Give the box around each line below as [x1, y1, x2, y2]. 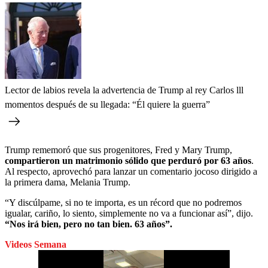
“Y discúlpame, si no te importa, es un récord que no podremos [5, 197, 242, 208]
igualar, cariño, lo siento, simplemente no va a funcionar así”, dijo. [5, 208, 253, 218]
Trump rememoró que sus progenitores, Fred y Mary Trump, [5, 144, 232, 155]
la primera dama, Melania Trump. [5, 176, 130, 187]
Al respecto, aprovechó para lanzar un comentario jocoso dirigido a [5, 166, 257, 176]
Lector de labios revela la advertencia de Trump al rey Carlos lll [5, 84, 243, 95]
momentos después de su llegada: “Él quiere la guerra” [5, 99, 210, 109]
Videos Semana [5, 239, 66, 249]
